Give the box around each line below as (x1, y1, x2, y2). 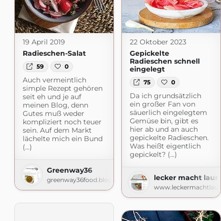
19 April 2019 (22, 37, 65, 46)
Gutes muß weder (22, 109, 84, 118)
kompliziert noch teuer (22, 117, 102, 127)
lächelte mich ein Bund (22, 134, 103, 144)
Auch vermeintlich (22, 75, 86, 85)
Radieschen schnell (129, 57, 200, 66)
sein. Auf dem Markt (22, 126, 92, 135)
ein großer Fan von (129, 100, 195, 109)
